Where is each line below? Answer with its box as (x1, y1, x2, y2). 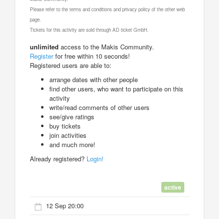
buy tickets (49, 121, 81, 131)
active (164, 183, 181, 192)
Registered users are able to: (30, 60, 111, 70)
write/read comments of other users (49, 102, 150, 112)
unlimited (30, 42, 59, 51)
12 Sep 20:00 (46, 201, 84, 211)
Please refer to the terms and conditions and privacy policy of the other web (30, 5, 185, 13)
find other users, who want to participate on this (49, 84, 183, 93)
